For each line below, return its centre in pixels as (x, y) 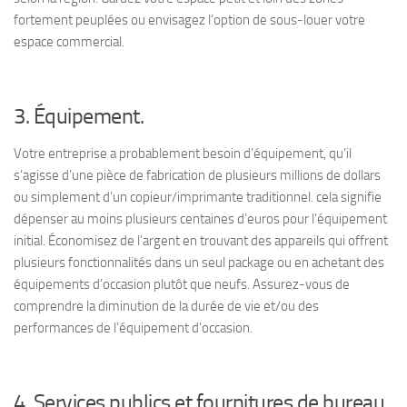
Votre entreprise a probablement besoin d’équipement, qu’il (183, 154)
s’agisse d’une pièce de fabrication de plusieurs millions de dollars (197, 175)
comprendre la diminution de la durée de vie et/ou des (166, 306)
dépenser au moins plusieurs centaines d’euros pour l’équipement (200, 219)
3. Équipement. (79, 116)
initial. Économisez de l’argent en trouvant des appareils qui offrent (201, 241)
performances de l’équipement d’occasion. (133, 328)
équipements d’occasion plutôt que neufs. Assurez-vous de (182, 284)
